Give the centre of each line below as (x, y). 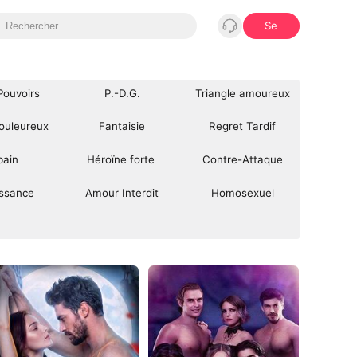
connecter (271, 52)
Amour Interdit (122, 192)
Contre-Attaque (242, 159)
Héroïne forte (122, 159)
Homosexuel (242, 192)
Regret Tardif (243, 126)
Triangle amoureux (242, 93)
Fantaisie (122, 126)
